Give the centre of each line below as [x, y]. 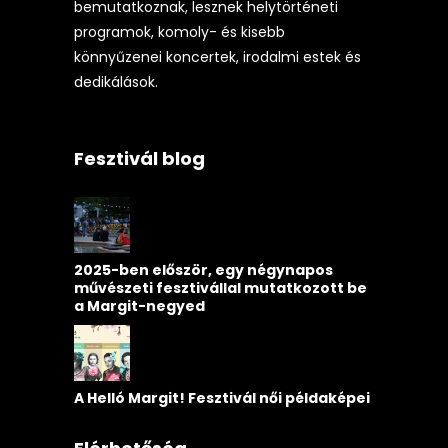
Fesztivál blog [139, 159]
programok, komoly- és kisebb [179, 32]
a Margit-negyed [139, 306]
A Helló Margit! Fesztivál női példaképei [222, 398]
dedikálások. [116, 82]
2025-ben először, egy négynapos [203, 270]
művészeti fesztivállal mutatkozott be [220, 288]
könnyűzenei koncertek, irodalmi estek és [217, 57]
